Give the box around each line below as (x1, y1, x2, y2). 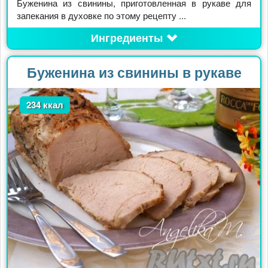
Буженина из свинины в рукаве (26, 62, 242, 82)
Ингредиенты (90, 29, 163, 45)
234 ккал (26, 98, 64, 111)
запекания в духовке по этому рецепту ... (17, 8, 186, 22)
